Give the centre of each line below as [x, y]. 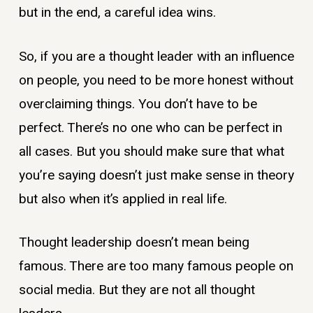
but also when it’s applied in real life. [123, 199]
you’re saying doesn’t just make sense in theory [156, 175]
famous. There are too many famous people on [156, 267]
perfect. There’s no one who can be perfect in [150, 128]
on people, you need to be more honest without [156, 80]
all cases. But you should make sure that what [151, 151]
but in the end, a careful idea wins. [119, 13]
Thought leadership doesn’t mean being [134, 243]
